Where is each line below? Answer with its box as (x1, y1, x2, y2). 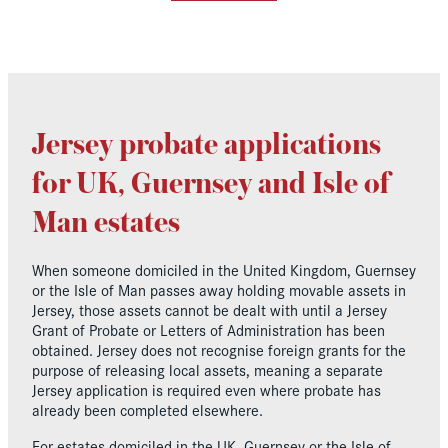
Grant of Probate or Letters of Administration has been (32, 318, 385, 340)
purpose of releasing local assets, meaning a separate (32, 358, 383, 380)
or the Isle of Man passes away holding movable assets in (32, 278, 406, 300)
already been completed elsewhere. (32, 398, 263, 420)
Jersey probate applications (32, 129, 381, 162)
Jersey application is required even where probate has (32, 378, 381, 400)
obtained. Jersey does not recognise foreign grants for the (32, 338, 406, 360)
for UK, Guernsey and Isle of (32, 168, 390, 201)
